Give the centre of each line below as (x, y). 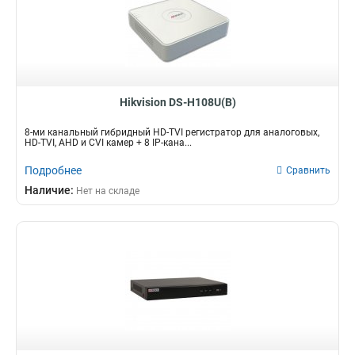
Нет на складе (108, 191)
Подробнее (53, 170)
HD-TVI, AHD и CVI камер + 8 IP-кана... (108, 143)
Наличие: (50, 190)
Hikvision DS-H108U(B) (177, 102)
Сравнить (308, 170)
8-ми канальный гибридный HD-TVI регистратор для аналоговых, (172, 132)
